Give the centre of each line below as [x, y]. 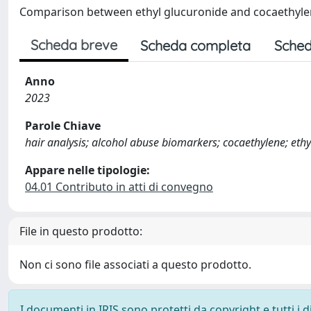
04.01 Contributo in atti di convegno [119, 187]
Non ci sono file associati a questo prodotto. [135, 264]
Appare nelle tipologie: [87, 170]
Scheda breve [74, 45]
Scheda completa [195, 45]
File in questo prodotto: [81, 231]
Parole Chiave [63, 126]
